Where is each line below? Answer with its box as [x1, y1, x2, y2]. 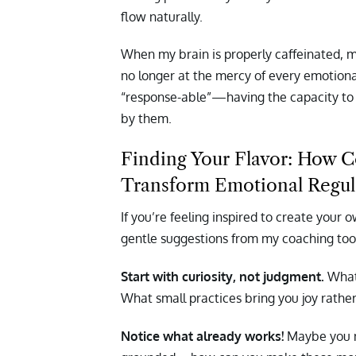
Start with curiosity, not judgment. [121, 268, 327, 284]
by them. [121, 110, 172, 127]
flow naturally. [121, 8, 203, 25]
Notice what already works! [121, 327, 284, 344]
